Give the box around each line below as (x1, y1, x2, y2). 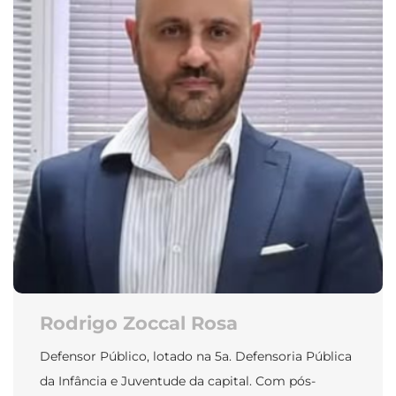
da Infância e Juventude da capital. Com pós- (40, 373, 316, 390)
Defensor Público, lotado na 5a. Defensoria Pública (40, 348, 352, 365)
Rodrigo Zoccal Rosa (40, 312, 238, 335)
